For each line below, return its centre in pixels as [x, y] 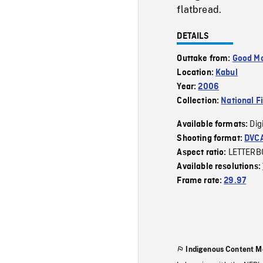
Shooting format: [211, 138]
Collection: [199, 101]
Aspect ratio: [203, 152]
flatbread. [199, 9]
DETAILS [193, 36]
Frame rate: [200, 181]
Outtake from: [205, 58]
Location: [196, 73]
